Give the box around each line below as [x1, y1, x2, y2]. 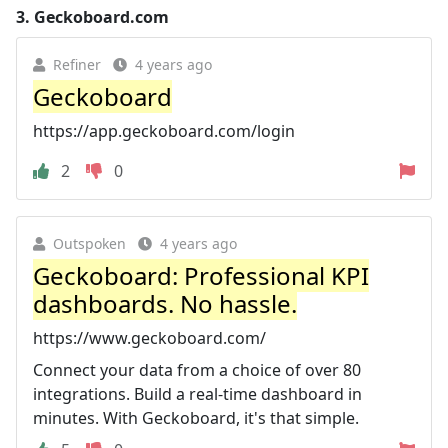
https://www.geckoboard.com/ [33, 326, 266, 349]
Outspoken [53, 233, 126, 253]
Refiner [53, 54, 101, 74]
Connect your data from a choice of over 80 [33, 358, 361, 381]
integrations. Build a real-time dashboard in [33, 382, 362, 405]
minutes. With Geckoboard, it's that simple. [33, 406, 359, 429]
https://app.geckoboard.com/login [33, 119, 295, 142]
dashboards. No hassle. [33, 286, 297, 320]
